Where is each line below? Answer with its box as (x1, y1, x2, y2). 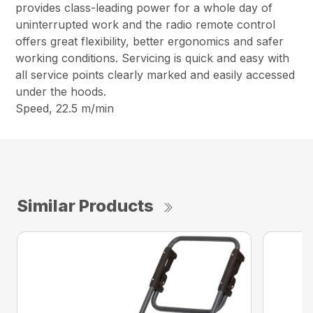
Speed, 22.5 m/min (15, 101, 115, 116)
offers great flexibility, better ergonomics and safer (15, 34, 284, 49)
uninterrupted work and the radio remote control (15, 17, 276, 32)
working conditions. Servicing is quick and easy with (15, 51, 290, 66)
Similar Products (17, 196, 154, 217)
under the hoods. (15, 85, 107, 99)
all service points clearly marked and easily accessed (15, 68, 296, 82)
